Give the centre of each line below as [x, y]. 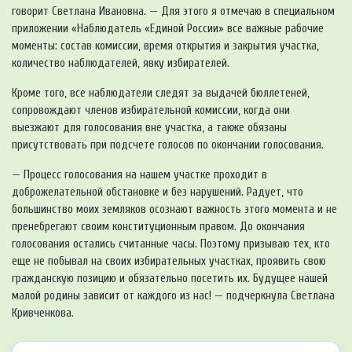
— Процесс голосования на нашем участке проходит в [139, 174]
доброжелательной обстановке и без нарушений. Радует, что [158, 192]
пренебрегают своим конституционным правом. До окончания [158, 226]
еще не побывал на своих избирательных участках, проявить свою [169, 261]
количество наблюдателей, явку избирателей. [121, 63]
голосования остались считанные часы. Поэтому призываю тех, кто [171, 244]
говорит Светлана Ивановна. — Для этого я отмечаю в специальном [173, 11]
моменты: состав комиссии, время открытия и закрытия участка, [165, 46]
